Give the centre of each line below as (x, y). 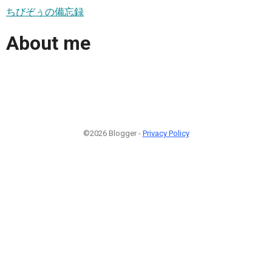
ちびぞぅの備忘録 (45, 12)
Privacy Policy (166, 133)
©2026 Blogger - (113, 133)
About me (48, 43)
